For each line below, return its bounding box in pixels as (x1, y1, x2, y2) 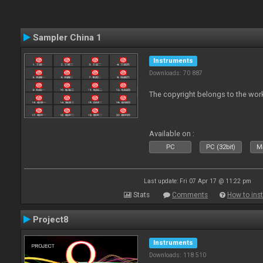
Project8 (33, 214, 69, 225)
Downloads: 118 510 (149, 251, 207, 259)
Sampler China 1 (33, 32, 102, 43)
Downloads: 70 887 (149, 69, 203, 77)
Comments (172, 191, 208, 199)
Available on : (149, 129, 195, 138)
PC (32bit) (206, 143, 236, 151)
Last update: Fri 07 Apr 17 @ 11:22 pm (143, 178, 251, 184)
